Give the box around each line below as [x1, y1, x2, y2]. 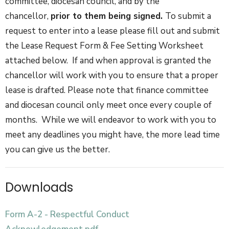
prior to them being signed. [51, 10, 163, 22]
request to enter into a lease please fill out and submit [5, 25, 220, 37]
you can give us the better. [5, 144, 112, 155]
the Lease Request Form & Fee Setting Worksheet [5, 40, 203, 52]
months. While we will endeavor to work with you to [5, 114, 216, 126]
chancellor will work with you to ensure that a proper [5, 70, 218, 81]
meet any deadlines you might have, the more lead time [5, 129, 220, 141]
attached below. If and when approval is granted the [5, 55, 211, 66]
